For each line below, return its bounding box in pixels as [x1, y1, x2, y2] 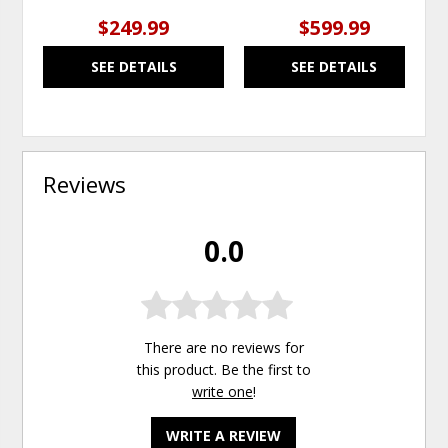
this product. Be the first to [136, 360, 311, 380]
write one [191, 382, 253, 402]
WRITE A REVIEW [166, 426, 282, 446]
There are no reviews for [143, 338, 304, 358]
